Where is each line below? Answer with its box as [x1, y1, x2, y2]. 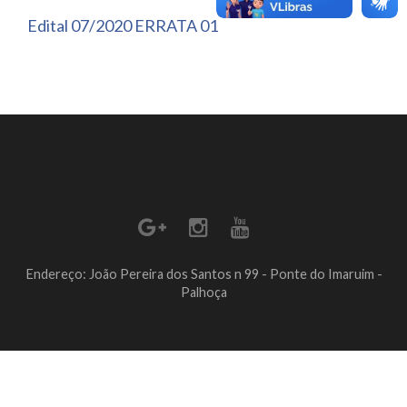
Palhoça [180, 284, 227, 300]
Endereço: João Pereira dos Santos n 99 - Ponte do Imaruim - [25, 266, 382, 282]
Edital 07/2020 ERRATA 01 [27, 15, 218, 35]
